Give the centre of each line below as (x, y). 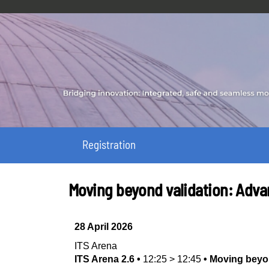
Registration (109, 144)
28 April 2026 (104, 227)
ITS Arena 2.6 (104, 259)
